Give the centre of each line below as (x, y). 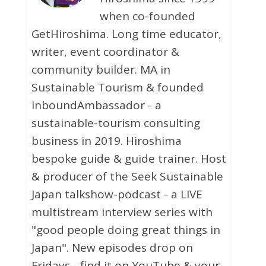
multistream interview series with (122, 212)
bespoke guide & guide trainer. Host (129, 159)
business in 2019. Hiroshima (106, 141)
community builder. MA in (101, 70)
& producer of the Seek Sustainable (127, 177)
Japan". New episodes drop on (112, 248)
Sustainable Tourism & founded (117, 88)
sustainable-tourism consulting (115, 123)
